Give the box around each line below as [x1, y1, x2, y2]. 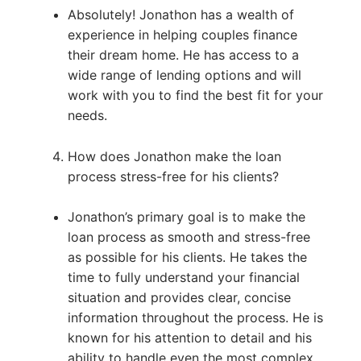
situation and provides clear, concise [67, 289, 291, 306]
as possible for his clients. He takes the [67, 249, 307, 266]
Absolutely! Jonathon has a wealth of [67, 6, 294, 23]
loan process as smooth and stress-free [67, 229, 310, 246]
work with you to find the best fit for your [67, 86, 323, 103]
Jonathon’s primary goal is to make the [67, 209, 305, 226]
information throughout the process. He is [67, 309, 323, 326]
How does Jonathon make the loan [67, 147, 281, 164]
